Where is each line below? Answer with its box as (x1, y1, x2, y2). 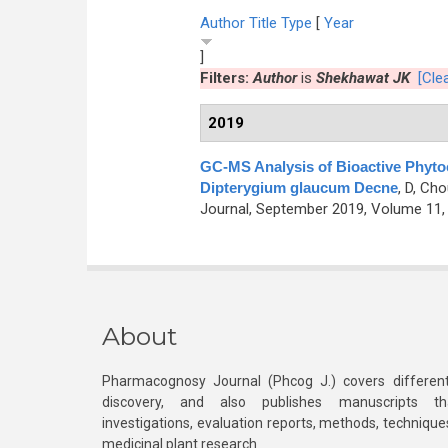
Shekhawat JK (315, 69, 410, 87)
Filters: (199, 69, 253, 87)
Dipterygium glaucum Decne (199, 179, 398, 196)
